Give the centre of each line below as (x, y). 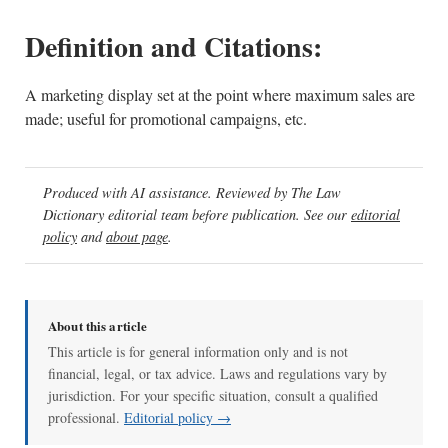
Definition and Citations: (173, 46)
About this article (98, 325)
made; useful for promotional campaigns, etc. (166, 118)
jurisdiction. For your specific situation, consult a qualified (213, 395)
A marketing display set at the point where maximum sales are (220, 94)
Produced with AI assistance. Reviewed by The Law (192, 193)
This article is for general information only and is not (198, 351)
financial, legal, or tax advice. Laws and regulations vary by (217, 373)
